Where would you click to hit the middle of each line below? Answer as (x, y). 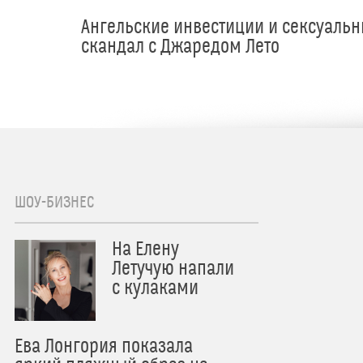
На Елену (145, 250)
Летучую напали (173, 269)
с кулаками (155, 289)
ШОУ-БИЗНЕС (54, 203)
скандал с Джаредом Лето (180, 47)
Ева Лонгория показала (104, 347)
